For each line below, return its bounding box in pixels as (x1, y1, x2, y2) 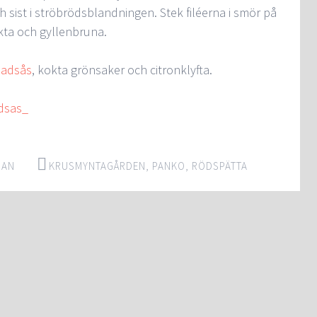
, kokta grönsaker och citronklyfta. (32, 62, 212, 78)
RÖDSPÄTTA (192, 159, 248, 173)
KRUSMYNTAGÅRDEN (49, 159, 146, 173)
